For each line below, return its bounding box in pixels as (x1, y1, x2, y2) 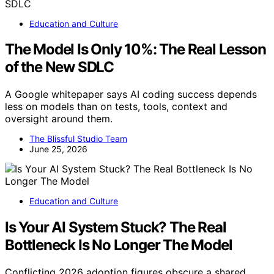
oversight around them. (5, 113, 113, 125)
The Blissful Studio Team (29, 133, 127, 144)
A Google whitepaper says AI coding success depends (5, 88, 257, 101)
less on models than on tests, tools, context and (5, 100, 228, 113)
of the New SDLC (5, 58, 114, 76)
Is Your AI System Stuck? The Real (5, 218, 226, 237)
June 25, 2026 (29, 144, 87, 155)
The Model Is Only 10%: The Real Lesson (5, 40, 266, 59)
